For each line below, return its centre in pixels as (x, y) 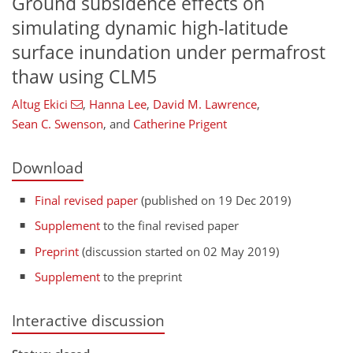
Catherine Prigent (180, 124)
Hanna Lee (117, 104)
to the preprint (141, 277)
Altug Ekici (40, 104)
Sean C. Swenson (58, 124)
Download (48, 168)
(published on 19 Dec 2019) (215, 200)
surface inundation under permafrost (169, 52)
